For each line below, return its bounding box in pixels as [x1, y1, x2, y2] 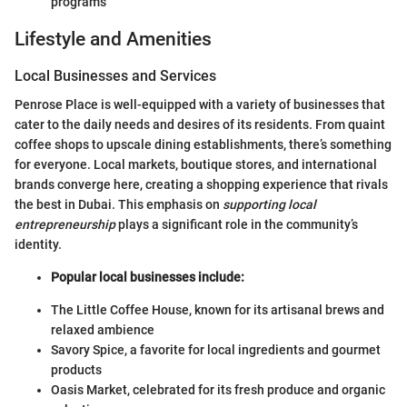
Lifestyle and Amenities [15, 28, 212, 51]
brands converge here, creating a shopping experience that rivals [15, 177, 388, 193]
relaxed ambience [51, 323, 154, 338]
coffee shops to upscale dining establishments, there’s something [15, 137, 392, 153]
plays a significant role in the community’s [115, 217, 358, 233]
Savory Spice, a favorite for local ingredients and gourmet [51, 342, 381, 358]
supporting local [223, 197, 316, 213]
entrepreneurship [15, 217, 115, 233]
